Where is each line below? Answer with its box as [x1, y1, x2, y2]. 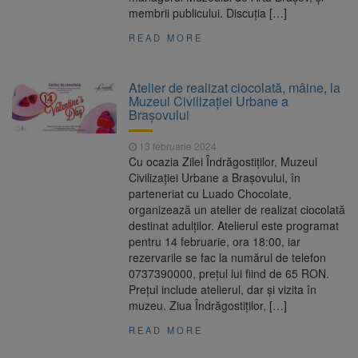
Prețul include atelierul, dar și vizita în [129, 281, 317, 298]
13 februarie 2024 [137, 139, 217, 153]
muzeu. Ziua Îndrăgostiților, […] [129, 297, 288, 314]
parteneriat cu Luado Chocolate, [129, 185, 292, 202]
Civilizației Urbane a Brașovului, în [129, 169, 301, 186]
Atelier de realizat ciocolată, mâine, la [129, 78, 341, 97]
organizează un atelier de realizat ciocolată [129, 201, 346, 218]
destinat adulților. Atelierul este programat [129, 217, 340, 234]
